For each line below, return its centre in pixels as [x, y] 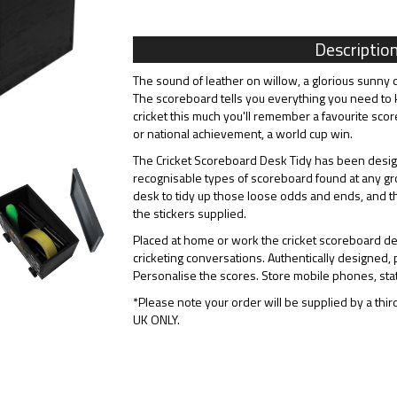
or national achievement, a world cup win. [242, 133]
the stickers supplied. [189, 213]
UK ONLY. [156, 319]
